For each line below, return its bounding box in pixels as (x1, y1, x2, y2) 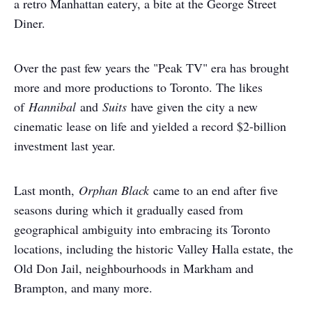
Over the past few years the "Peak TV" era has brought (14, 59, 289, 76)
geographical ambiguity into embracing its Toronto (14, 221, 270, 237)
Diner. (14, 15, 45, 31)
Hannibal (29, 98, 80, 115)
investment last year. (14, 137, 116, 154)
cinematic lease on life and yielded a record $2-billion (14, 118, 286, 134)
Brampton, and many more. (14, 279, 157, 296)
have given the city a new (127, 98, 258, 115)
